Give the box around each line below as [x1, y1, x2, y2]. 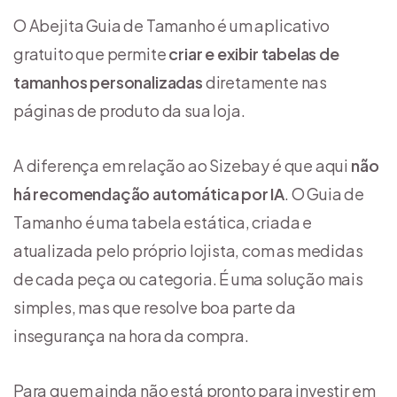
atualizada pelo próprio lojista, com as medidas [13, 240, 363, 261]
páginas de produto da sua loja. [13, 100, 245, 121]
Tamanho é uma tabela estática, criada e [13, 212, 312, 233]
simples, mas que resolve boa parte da [13, 297, 296, 318]
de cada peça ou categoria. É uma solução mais [13, 269, 363, 290]
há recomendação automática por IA [13, 183, 285, 205]
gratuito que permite [13, 43, 167, 65]
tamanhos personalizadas [13, 72, 203, 93]
